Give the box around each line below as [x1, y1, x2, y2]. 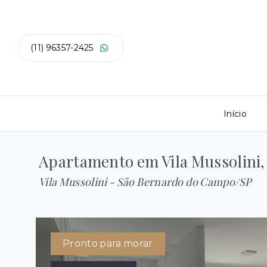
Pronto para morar [63, 238, 153, 249]
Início [223, 108, 247, 119]
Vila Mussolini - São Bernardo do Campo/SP [39, 175, 252, 189]
